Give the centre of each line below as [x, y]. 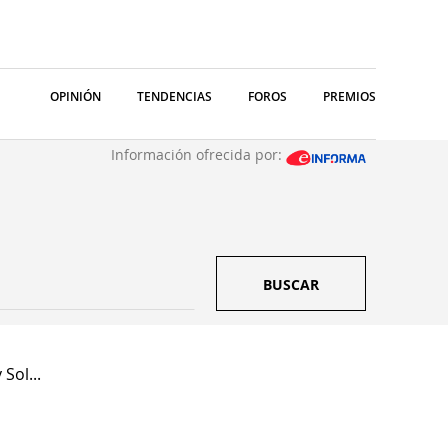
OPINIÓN [75, 96]
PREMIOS [349, 96]
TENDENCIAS [174, 96]
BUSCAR [291, 284]
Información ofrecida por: [198, 154]
